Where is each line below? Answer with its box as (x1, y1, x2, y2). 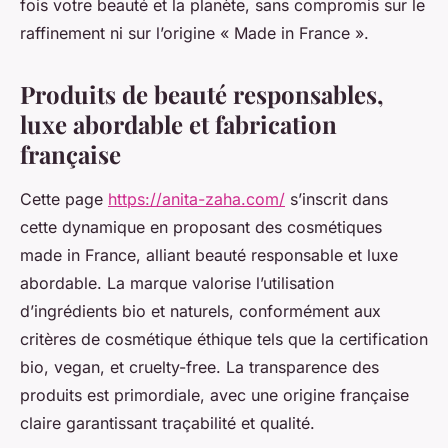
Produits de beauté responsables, (20, 78, 384, 110)
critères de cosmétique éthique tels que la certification (20, 329, 428, 349)
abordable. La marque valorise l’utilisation (20, 273, 334, 293)
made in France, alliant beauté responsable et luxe (20, 245, 398, 265)
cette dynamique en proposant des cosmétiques (20, 217, 382, 237)
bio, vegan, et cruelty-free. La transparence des (20, 357, 379, 377)
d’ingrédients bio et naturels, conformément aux (20, 301, 381, 321)
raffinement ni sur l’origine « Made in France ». (20, 23, 369, 43)
